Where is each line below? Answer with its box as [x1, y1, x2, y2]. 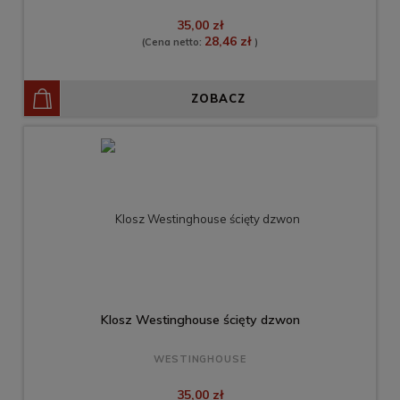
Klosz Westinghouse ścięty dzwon [100, 312, 300, 329]
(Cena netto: [142, 36, 204, 49]
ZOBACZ [191, 91, 246, 106]
